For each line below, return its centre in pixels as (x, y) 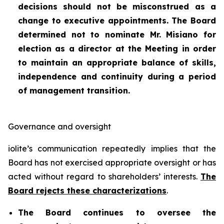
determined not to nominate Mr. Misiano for (117, 34)
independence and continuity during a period (117, 76)
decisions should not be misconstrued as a (117, 6)
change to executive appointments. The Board (117, 20)
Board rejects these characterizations (87, 190)
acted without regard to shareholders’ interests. (104, 176)
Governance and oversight (59, 126)
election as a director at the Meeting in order (117, 48)
